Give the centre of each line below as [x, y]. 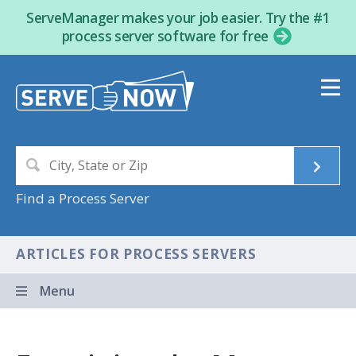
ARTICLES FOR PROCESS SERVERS [136, 254]
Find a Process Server [83, 199]
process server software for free [166, 36]
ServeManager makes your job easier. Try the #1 [178, 18]
